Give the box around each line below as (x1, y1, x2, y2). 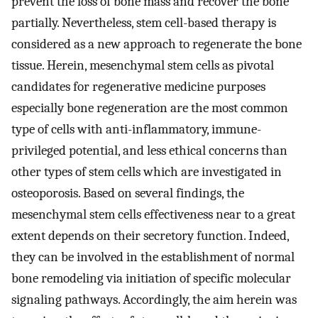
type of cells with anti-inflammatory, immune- (11, 121, 261, 138)
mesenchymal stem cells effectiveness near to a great (11, 207, 295, 223)
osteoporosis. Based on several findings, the (11, 185, 244, 202)
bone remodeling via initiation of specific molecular (11, 270, 291, 287)
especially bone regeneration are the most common (11, 100, 288, 116)
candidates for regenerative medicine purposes (11, 79, 265, 95)
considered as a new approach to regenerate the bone (11, 36, 302, 53)
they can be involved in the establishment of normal (11, 249, 295, 265)
